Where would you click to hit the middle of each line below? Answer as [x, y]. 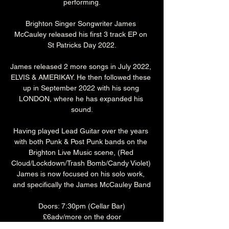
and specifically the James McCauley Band [82, 185]
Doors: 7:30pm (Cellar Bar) [82, 206]
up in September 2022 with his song [82, 88]
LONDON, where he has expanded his [82, 99]
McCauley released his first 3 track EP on [82, 35]
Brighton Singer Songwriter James [82, 24]
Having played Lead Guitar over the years [82, 131]
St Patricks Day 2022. [82, 45]
